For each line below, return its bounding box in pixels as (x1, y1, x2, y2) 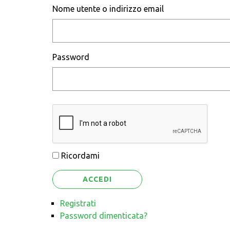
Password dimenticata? (60, 211, 147, 220)
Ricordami (61, 151, 100, 160)
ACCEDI (83, 175, 112, 183)
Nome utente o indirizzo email (52, 4, 164, 13)
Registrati (60, 199, 96, 208)
